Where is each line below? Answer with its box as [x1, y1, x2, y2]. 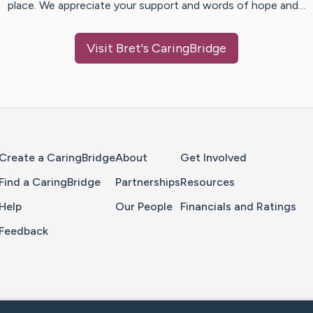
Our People [115, 200, 173, 214]
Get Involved [180, 151, 247, 165]
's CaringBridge [141, 41, 226, 57]
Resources [180, 175, 235, 189]
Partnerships [115, 175, 180, 189]
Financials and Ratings [180, 200, 296, 214]
